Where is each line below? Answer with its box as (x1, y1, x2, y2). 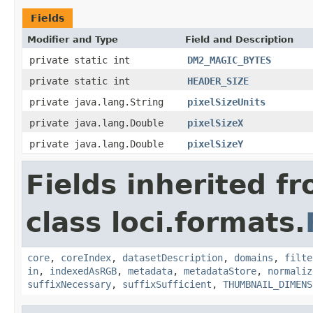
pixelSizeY (187, 138, 243, 150)
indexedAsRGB (50, 265, 117, 277)
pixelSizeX (187, 117, 243, 129)
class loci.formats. (26, 206, 305, 238)
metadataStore (184, 265, 256, 277)
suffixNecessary (27, 278, 111, 290)
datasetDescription (122, 252, 223, 263)
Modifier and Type (27, 34, 118, 45)
